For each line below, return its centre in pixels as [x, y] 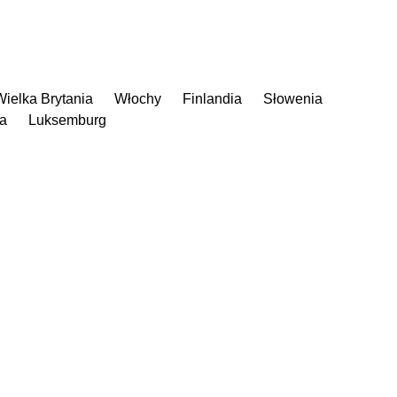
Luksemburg [67, 120]
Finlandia [212, 98]
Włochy [138, 98]
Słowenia [293, 98]
